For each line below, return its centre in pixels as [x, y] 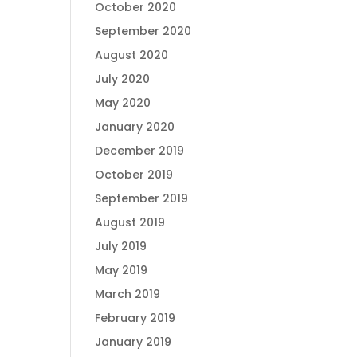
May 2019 [122, 270]
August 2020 [132, 55]
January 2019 [133, 342]
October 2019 [134, 175]
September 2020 [143, 31]
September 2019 [142, 198]
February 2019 [135, 318]
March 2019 [128, 294]
